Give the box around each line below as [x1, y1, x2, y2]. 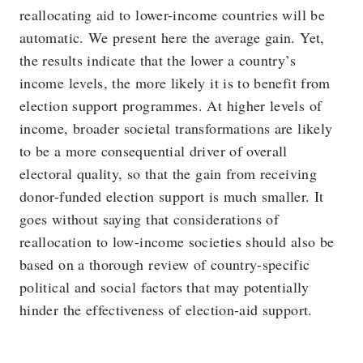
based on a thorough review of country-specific [19, 254, 310, 274]
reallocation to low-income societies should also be [19, 232, 335, 251]
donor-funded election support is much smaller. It [19, 186, 324, 206]
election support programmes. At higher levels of [19, 96, 322, 115]
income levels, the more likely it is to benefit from [19, 73, 331, 92]
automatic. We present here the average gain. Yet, [19, 28, 325, 47]
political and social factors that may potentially [19, 277, 310, 297]
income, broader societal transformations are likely [19, 118, 333, 138]
